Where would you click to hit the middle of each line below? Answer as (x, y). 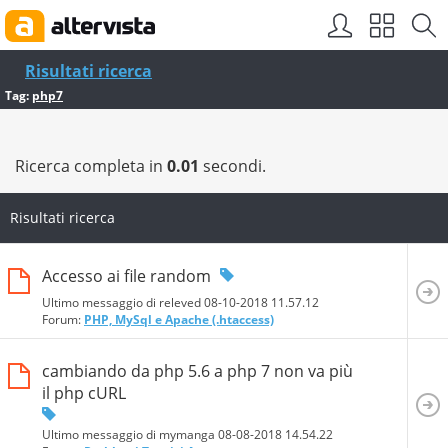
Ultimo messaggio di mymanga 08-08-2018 (163, 434)
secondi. (232, 166)
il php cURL (84, 392)
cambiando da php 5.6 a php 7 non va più (197, 370)
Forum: (63, 319)
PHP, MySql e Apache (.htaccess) (179, 319)
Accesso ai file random (126, 275)
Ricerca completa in (91, 166)
